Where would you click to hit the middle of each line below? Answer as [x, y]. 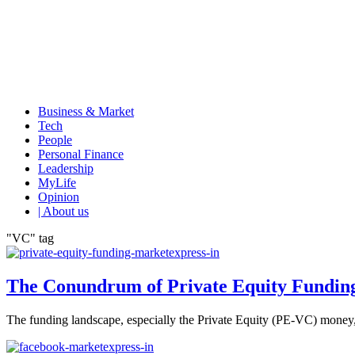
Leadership [66, 168]
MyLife [57, 183]
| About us [63, 211]
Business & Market [86, 111]
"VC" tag [30, 238]
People [55, 140]
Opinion [59, 197]
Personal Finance [81, 154]
